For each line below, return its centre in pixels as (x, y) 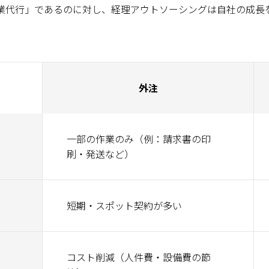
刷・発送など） (100, 154)
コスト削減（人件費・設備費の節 (139, 257)
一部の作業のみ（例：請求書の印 (139, 139)
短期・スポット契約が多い (124, 205)
